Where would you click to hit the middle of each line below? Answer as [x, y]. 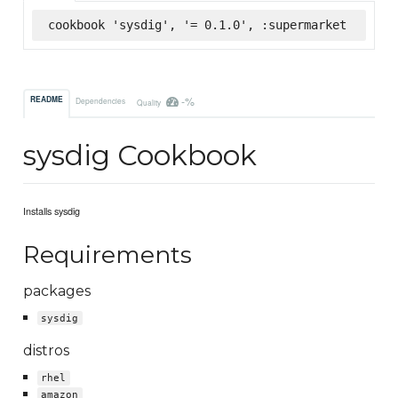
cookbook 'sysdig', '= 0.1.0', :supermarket [197, 24]
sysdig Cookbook [140, 155]
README [47, 100]
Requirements [108, 254]
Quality [149, 102]
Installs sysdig [52, 211]
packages [57, 291]
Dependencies [101, 100]
